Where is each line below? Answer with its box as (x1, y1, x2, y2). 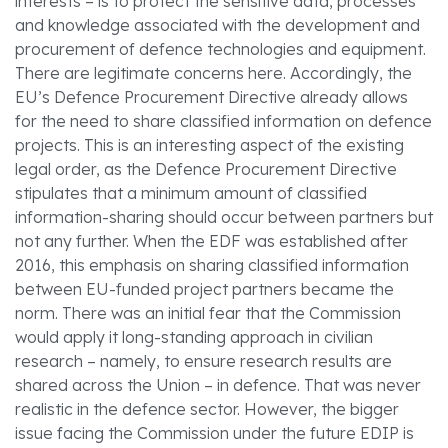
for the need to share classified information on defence (15, 110, 432, 131)
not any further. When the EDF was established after (15, 230, 408, 251)
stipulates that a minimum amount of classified (15, 182, 367, 203)
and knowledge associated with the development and (15, 14, 420, 35)
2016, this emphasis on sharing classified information (15, 254, 409, 275)
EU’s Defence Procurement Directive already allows (15, 86, 408, 107)
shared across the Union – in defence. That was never (15, 374, 421, 395)
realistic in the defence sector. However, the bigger (15, 398, 399, 419)
